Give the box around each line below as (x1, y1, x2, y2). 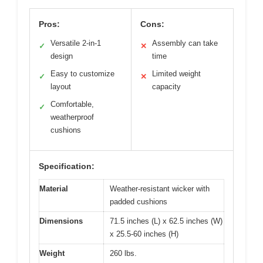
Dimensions (39, 217, 83, 226)
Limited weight (152, 69, 201, 79)
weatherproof (50, 113, 94, 122)
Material (39, 184, 68, 194)
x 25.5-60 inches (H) (110, 230, 178, 239)
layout (50, 82, 71, 92)
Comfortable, (50, 100, 94, 109)
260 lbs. (110, 249, 137, 258)
